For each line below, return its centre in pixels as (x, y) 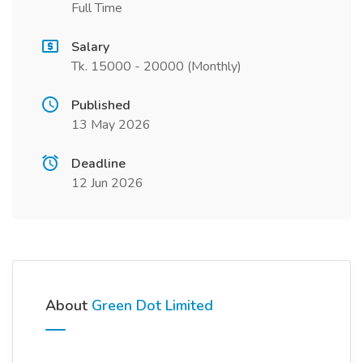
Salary (90, 47)
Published (101, 105)
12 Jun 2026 (107, 183)
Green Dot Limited (152, 305)
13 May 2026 (111, 125)
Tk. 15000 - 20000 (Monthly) (156, 66)
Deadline (98, 164)
